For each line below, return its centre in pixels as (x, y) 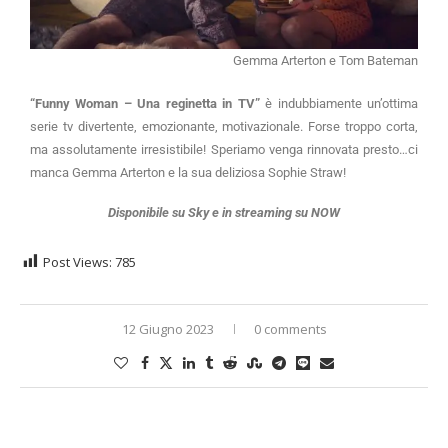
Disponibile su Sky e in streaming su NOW (224, 212)
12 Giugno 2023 (167, 328)
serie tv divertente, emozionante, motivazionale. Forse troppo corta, (224, 126)
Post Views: (77, 261)
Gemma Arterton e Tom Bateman (325, 60)
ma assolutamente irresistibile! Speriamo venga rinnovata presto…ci (224, 149)
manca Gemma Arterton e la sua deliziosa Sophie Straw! (188, 172)
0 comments (290, 328)
